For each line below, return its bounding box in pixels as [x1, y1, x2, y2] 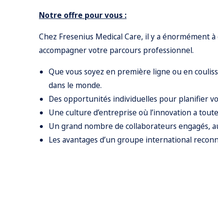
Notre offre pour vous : [39, 10, 127, 20]
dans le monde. [49, 80, 102, 91]
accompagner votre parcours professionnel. [39, 45, 194, 55]
